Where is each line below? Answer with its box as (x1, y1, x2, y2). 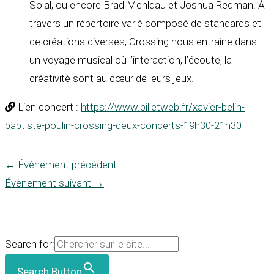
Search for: (5, 238, 54, 251)
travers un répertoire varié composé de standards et (29, 17, 261, 30)
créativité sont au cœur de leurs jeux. (29, 72, 194, 85)
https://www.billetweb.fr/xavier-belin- (81, 101, 245, 114)
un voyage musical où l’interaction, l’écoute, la (29, 54, 232, 67)
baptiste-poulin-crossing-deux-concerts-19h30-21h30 (5, 119, 242, 132)
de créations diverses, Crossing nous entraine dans (29, 35, 257, 48)
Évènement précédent (15, 158, 117, 171)
